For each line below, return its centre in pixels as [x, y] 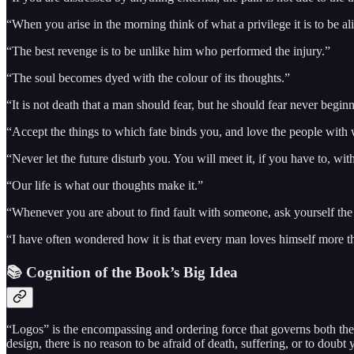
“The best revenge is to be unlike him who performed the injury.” [168, 51]
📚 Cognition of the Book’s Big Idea [122, 272]
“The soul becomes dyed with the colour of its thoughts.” [148, 77]
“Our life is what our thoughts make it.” [105, 185]
